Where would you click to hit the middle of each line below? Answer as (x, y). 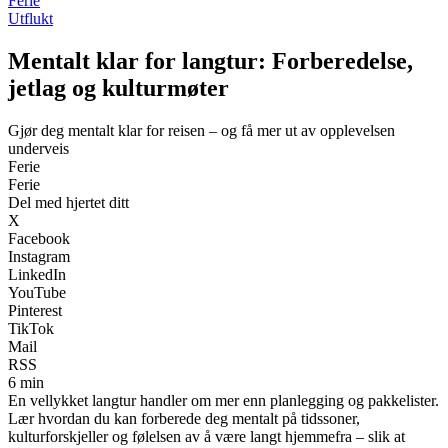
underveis (38, 148)
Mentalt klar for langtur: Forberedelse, (210, 60)
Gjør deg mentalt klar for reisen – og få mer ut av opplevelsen (201, 130)
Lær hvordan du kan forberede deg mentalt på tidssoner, (184, 418)
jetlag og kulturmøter (118, 87)
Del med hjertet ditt (68, 202)
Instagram (39, 256)
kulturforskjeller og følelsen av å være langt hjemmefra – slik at (206, 436)
